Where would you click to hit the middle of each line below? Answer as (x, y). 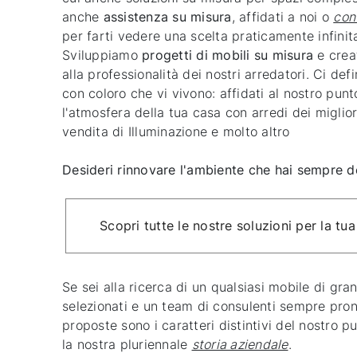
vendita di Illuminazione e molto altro (176, 131)
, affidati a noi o (282, 16)
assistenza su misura (167, 16)
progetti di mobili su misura (228, 55)
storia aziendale (240, 344)
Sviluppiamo (102, 55)
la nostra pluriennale (127, 344)
